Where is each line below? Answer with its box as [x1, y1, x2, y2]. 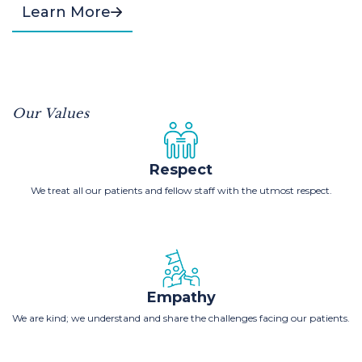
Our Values [12, 105, 89, 121]
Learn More [22, 3, 111, 21]
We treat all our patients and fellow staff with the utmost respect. [30, 184, 332, 196]
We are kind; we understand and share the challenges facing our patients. [12, 312, 350, 324]
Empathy [146, 288, 216, 306]
